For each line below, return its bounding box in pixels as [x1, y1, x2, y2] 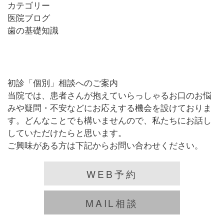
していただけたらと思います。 [7, 126, 126, 138]
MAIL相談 [85, 195, 138, 209]
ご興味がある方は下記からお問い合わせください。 [7, 138, 203, 151]
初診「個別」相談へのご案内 [7, 76, 118, 88]
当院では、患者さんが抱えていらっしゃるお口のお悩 [7, 88, 211, 101]
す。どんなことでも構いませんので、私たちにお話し [7, 113, 211, 126]
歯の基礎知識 [7, 23, 58, 36]
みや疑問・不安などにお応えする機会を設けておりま [7, 101, 211, 113]
